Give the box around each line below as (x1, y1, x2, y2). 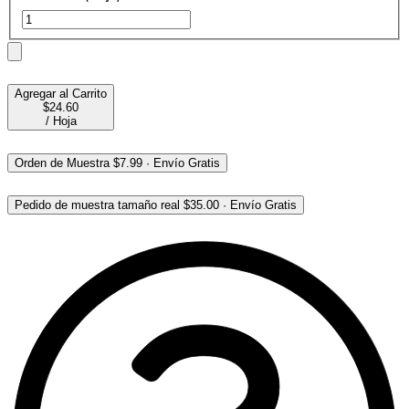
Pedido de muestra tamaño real (15, 198, 180, 213)
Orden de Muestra (15, 156, 110, 171)
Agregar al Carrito (15, 87, 107, 101)
